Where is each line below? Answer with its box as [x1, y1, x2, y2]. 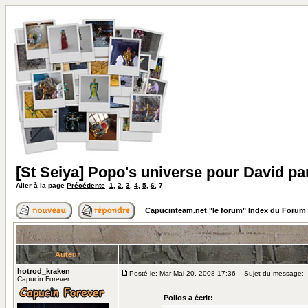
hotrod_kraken [17, 267, 70, 275]
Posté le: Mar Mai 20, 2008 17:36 [129, 269, 236, 277]
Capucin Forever [17, 275, 69, 283]
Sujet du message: [238, 269, 304, 277]
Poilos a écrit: [163, 294, 213, 302]
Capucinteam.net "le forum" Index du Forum [145, 206, 306, 214]
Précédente [67, 181, 105, 189]
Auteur [54, 250, 80, 258]
